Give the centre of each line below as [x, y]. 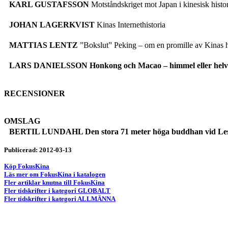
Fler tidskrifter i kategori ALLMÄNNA [60, 198]
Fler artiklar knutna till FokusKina [54, 182]
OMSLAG [22, 121]
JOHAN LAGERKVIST [52, 24]
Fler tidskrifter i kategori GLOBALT [57, 190]
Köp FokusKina [27, 166]
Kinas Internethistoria [130, 24]
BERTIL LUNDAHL [46, 131]
